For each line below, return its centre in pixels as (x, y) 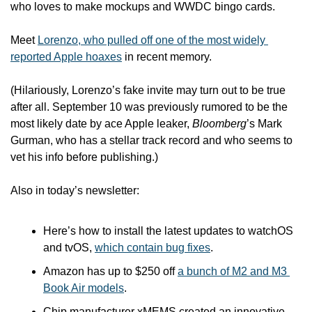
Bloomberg (219, 124)
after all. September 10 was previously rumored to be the (149, 107)
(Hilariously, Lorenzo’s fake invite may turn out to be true (148, 90)
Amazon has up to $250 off (110, 271)
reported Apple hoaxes (66, 57)
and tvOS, (69, 248)
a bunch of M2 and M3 (232, 271)
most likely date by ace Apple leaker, (101, 124)
